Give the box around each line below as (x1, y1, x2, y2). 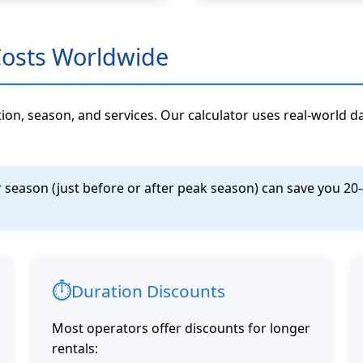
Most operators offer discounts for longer (52, 319, 310, 338)
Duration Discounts (71, 279, 225, 302)
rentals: (52, 340, 98, 358)
